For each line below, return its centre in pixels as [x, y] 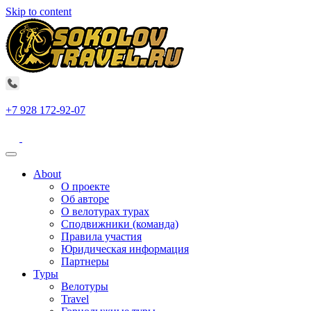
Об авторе [85, 199]
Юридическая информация [125, 249]
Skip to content [39, 11]
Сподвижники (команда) [120, 224]
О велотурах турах [105, 211]
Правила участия [101, 236]
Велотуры [85, 286]
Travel [75, 299]
